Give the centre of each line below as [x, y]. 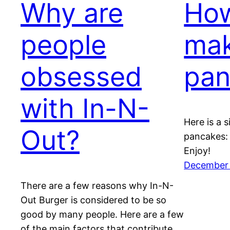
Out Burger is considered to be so [93, 200]
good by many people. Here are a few [102, 214]
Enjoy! [197, 150]
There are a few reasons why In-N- [97, 185]
